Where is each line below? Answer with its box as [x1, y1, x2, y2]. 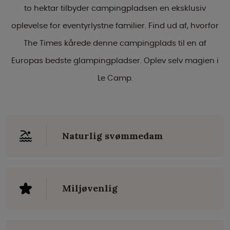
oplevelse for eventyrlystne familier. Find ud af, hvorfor [11, 20, 219, 31]
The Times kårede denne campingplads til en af [24, 37, 206, 49]
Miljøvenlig [62, 182, 118, 195]
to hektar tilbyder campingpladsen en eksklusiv [24, 3, 206, 14]
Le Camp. [97, 72, 133, 84]
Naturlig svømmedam [62, 130, 163, 142]
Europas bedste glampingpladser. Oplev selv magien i [11, 55, 219, 66]
